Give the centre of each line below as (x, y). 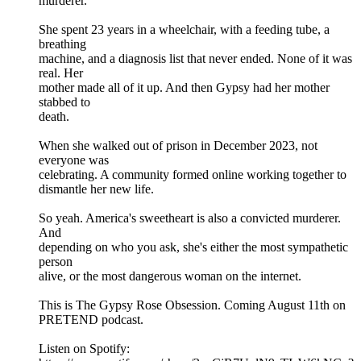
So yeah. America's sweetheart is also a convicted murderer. (190, 218)
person (56, 262)
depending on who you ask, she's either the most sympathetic (193, 247)
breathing (62, 44)
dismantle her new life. (96, 189)
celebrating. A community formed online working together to (193, 175)
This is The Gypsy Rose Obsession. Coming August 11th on (192, 305)
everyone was (74, 160)
